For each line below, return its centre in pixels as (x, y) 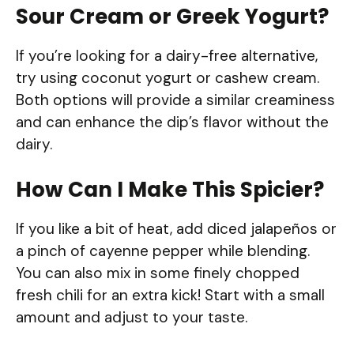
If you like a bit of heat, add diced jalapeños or (176, 229)
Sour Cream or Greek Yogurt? (172, 16)
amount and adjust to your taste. (132, 318)
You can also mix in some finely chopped (158, 273)
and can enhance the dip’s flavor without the (172, 122)
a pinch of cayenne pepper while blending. (163, 251)
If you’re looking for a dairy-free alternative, (167, 55)
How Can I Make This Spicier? (170, 190)
